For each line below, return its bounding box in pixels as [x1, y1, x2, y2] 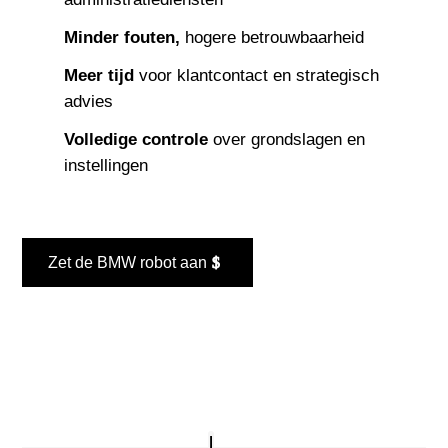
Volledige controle [64, 130, 214, 149]
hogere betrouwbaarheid [185, 28, 365, 47]
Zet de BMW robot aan [48, 254, 208, 271]
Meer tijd [64, 66, 140, 85]
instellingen [64, 156, 149, 175]
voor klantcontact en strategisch [139, 66, 380, 85]
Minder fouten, [64, 28, 186, 47]
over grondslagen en [213, 130, 366, 149]
